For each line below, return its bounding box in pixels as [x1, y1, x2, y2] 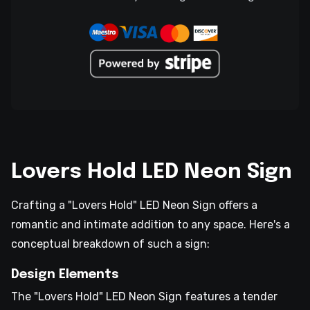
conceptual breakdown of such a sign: [11, 237, 210, 251]
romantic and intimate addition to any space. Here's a [11, 218, 290, 232]
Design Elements [11, 268, 119, 282]
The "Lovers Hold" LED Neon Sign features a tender [11, 290, 277, 304]
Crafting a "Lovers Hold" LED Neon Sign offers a [11, 199, 257, 212]
